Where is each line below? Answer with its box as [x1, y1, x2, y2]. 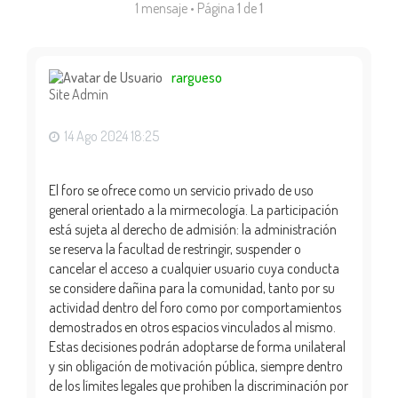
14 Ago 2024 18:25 [64, 127, 159, 145]
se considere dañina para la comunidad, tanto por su [49, 278, 335, 297]
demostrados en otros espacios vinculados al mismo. [49, 317, 336, 336]
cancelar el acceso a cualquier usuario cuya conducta [49, 259, 339, 277]
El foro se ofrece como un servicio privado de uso [49, 180, 314, 199]
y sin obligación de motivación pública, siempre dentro [49, 356, 343, 375]
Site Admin [49, 85, 108, 103]
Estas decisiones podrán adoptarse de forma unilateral [49, 337, 346, 355]
